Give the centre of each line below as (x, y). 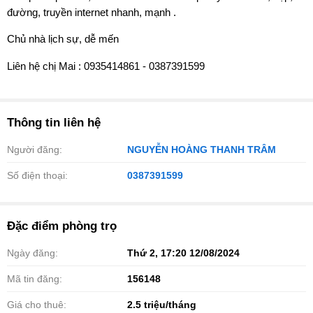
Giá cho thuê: (37, 305)
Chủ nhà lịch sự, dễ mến (63, 39)
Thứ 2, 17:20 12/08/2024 (183, 253)
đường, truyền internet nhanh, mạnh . (92, 12)
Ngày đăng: (32, 253)
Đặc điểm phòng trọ (62, 226)
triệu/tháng (170, 305)
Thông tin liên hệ (54, 123)
